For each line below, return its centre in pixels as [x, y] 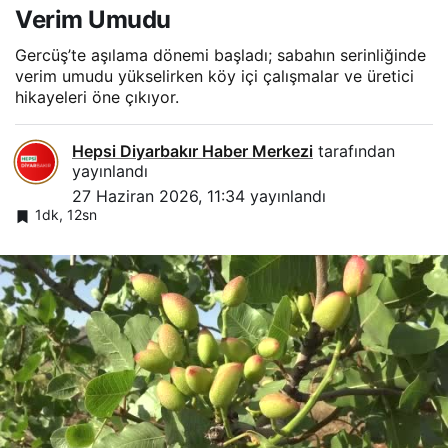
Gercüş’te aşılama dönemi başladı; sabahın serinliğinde [220, 55]
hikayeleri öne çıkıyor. [97, 97]
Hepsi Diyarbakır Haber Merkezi [192, 151]
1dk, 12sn [66, 215]
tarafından [354, 151]
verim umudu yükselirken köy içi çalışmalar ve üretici [214, 76]
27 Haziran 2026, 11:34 [158, 196]
